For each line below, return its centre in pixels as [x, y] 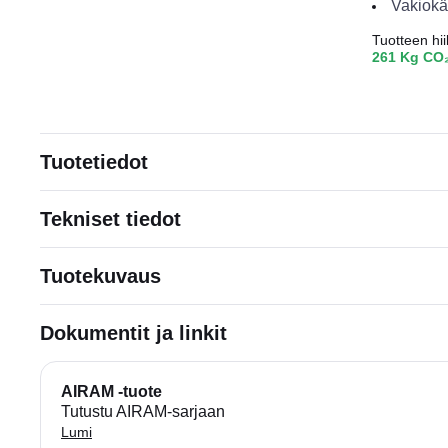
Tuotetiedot [94, 162]
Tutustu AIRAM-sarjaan [143, 411]
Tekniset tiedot [110, 219]
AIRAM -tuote [111, 391]
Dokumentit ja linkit [133, 333]
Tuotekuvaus [100, 276]
